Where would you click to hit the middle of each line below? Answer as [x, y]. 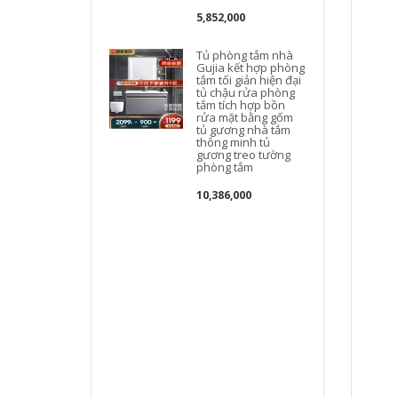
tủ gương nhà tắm [244, 130]
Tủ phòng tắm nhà [245, 55]
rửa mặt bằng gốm [245, 117]
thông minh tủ [234, 142]
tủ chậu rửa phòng [246, 92]
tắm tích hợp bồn [241, 105]
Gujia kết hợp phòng [251, 68]
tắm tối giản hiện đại [249, 80]
